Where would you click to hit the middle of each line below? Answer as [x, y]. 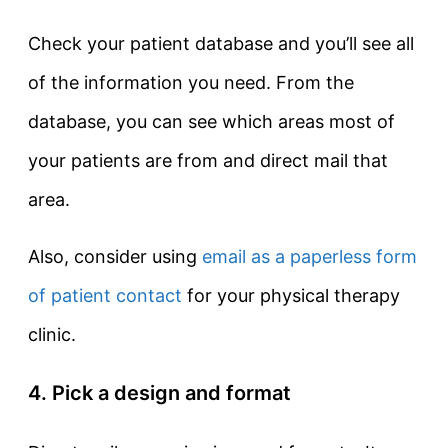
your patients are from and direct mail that [208, 161]
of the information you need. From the [191, 83]
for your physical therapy [291, 296]
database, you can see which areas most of [211, 122]
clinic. [52, 335]
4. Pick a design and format [159, 393]
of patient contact [105, 296]
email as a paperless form [309, 257]
